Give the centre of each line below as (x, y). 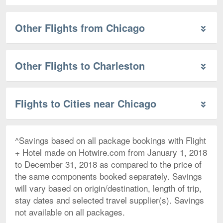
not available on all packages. (70, 212)
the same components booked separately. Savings (109, 176)
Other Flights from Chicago (80, 27)
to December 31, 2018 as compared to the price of (108, 164)
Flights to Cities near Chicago (86, 103)
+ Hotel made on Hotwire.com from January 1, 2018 (111, 152)
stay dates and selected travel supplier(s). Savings (110, 200)
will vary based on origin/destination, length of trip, (108, 188)
